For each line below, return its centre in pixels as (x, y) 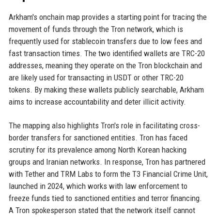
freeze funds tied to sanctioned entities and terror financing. (105, 198)
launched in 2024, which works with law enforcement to (98, 186)
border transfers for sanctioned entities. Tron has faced (98, 138)
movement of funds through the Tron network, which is (96, 29)
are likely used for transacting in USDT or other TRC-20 (96, 78)
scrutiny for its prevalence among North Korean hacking (97, 150)
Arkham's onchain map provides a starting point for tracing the (108, 17)
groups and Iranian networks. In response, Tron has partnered (107, 162)
